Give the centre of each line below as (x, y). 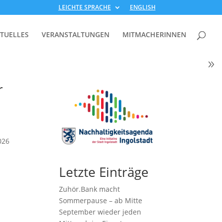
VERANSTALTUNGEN (76, 34)
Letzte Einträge (104, 172)
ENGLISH (142, 7)
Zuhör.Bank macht (90, 189)
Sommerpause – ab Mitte (101, 201)
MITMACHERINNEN (154, 34)
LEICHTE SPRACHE (84, 7)
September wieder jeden (100, 212)
